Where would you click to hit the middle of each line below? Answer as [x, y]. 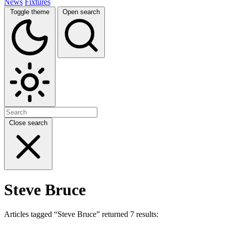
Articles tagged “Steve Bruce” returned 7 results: [81, 214]
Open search [81, 12]
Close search [28, 123]
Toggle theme [30, 12]
